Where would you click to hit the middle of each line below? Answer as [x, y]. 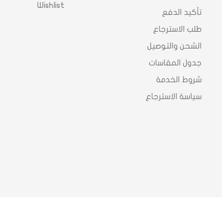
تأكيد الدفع [182, 13]
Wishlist [51, 6]
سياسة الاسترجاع [173, 97]
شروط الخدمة [179, 80]
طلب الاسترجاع [177, 29]
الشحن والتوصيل [174, 46]
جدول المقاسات [175, 63]
